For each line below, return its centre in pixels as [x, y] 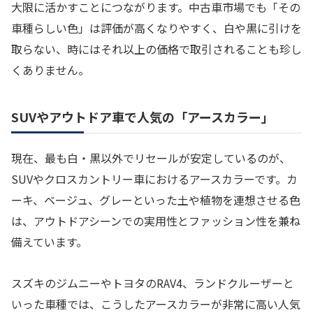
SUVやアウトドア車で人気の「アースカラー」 [143, 117]
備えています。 [49, 242]
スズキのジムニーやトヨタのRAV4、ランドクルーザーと [153, 283]
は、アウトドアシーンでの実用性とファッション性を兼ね [156, 221]
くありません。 [50, 70]
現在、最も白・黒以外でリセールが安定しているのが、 [151, 158]
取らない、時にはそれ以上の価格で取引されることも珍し [156, 49]
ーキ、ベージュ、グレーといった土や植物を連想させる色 [156, 200]
